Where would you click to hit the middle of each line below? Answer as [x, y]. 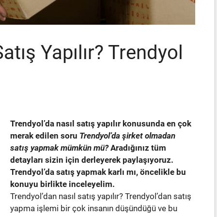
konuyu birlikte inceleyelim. [62, 184]
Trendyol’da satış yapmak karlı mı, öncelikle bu [98, 172]
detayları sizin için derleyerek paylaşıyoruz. [92, 160]
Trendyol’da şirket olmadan [127, 136]
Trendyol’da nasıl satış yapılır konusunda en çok [101, 124]
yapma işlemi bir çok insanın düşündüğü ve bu [94, 209]
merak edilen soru [45, 136]
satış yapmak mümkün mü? [59, 148]
